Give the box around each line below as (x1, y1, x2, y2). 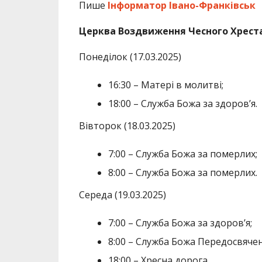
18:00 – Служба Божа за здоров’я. (108, 97, 257, 111)
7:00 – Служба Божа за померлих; (108, 147, 257, 161)
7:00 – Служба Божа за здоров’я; (108, 216, 252, 230)
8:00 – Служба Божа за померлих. (108, 166, 257, 180)
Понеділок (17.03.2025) (78, 50, 181, 64)
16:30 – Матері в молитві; (108, 78, 223, 92)
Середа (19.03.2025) (78, 188, 166, 202)
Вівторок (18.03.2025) (78, 119, 175, 133)
